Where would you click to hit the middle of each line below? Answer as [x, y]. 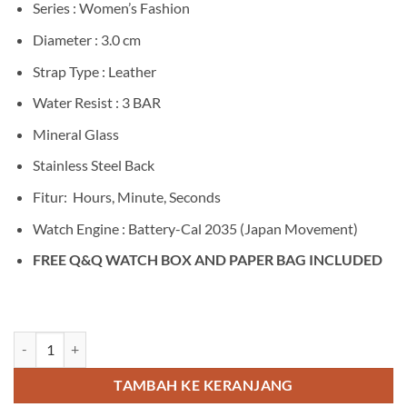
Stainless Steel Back [93, 165]
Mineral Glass [75, 134]
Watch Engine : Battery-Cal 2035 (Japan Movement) [195, 228]
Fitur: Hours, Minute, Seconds [126, 197]
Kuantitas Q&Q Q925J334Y [91, 341]
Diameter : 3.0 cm [86, 40]
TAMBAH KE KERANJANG [203, 385]
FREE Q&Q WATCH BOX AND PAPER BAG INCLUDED [207, 260]
